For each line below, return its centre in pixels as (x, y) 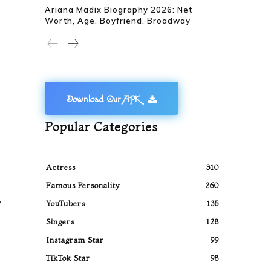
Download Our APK (103, 99)
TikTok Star (68, 258)
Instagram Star (75, 240)
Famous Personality (83, 185)
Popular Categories (102, 127)
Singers (60, 221)
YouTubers (66, 203)
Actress (61, 167)
